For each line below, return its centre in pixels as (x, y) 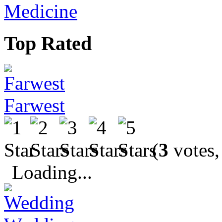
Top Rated (48, 43)
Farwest (34, 106)
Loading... (52, 172)
